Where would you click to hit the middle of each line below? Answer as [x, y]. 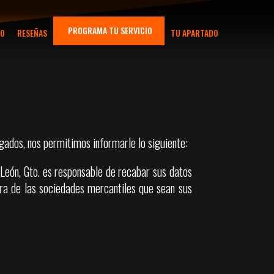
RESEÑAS [32, 33]
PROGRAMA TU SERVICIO [110, 30]
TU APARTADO [195, 33]
